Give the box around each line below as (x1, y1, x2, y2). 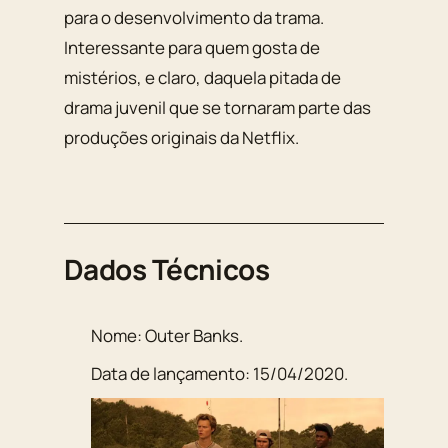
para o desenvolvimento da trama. (64, 5, 324, 29)
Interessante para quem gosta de (64, 35, 320, 59)
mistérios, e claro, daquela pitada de (64, 65, 341, 89)
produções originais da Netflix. (64, 125, 299, 149)
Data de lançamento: (91, 362, 254, 386)
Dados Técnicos (64, 249, 270, 288)
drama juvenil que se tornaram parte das (64, 95, 371, 119)
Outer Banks (145, 323, 240, 347)
